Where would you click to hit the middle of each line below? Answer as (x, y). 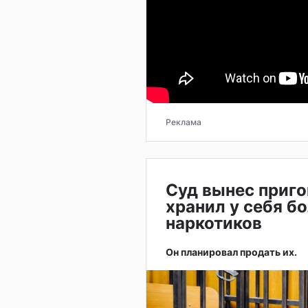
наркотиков (216, 223)
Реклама (184, 122)
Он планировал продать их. (231, 252)
